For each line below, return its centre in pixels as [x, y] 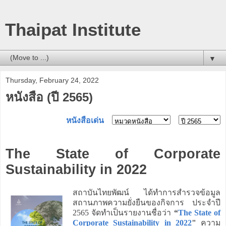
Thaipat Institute [73, 30]
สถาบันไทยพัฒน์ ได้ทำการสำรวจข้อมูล [147, 192]
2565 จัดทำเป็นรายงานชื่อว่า [123, 212]
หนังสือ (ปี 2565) [49, 97]
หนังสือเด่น [85, 120]
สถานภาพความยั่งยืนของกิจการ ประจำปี [147, 202]
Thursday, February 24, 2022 [52, 80]
